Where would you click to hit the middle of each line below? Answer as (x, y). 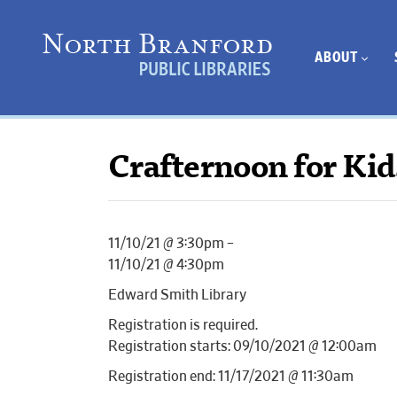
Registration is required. (183, 325)
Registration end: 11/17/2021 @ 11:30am (231, 377)
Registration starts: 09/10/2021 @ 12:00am (242, 346)
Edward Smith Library (177, 295)
